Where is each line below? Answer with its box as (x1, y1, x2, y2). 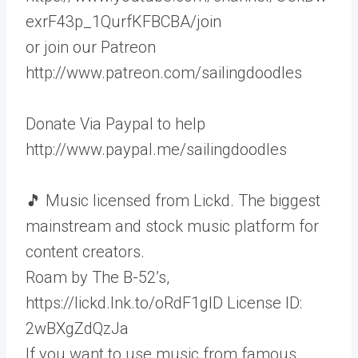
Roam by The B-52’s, (26, 268, 169, 287)
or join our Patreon (26, 38, 156, 57)
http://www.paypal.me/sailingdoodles (26, 140, 287, 159)
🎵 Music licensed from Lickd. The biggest (26, 191, 320, 210)
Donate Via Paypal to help (26, 114, 205, 133)
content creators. (26, 242, 145, 261)
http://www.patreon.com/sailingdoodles (26, 63, 302, 82)
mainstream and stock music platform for (26, 217, 319, 236)
